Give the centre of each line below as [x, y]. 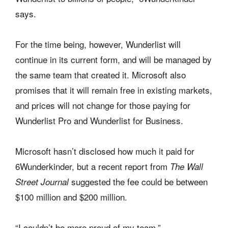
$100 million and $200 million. [71, 196]
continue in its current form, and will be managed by [113, 59]
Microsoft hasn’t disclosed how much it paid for [105, 151]
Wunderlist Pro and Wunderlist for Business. [99, 120]
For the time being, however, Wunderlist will [98, 44]
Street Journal [43, 181]
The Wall [187, 166]
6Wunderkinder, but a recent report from [93, 166]
